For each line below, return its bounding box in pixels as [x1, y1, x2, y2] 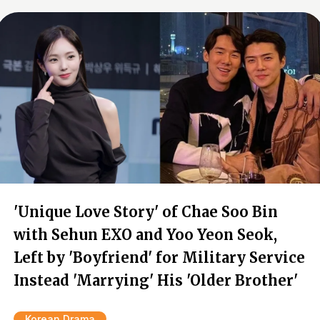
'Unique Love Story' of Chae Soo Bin [14, 203, 278, 221]
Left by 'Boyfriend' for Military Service [14, 249, 305, 266]
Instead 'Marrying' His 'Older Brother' [14, 271, 298, 289]
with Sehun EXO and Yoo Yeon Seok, [14, 226, 277, 244]
